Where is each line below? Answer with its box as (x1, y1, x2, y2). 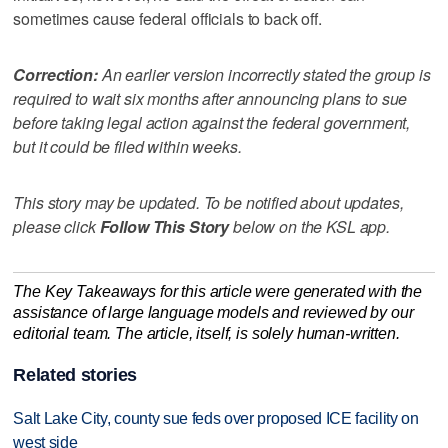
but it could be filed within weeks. (13, 135, 242, 159)
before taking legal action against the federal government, (13, 111, 411, 135)
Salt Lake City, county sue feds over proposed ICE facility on (13, 409, 419, 427)
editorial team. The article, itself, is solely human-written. (13, 325, 400, 343)
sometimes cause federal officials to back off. (13, 7, 322, 31)
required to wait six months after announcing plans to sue (13, 87, 408, 111)
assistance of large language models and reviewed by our (13, 304, 414, 322)
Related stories (13, 364, 138, 385)
